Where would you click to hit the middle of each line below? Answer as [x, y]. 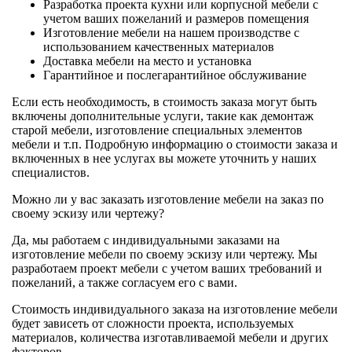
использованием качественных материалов [159, 47]
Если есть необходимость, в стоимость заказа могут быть [164, 102]
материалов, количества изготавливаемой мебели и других [170, 338]
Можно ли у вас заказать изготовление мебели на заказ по [168, 200]
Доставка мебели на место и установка [147, 61]
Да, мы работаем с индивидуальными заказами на [146, 240]
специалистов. [51, 173]
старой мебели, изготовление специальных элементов [157, 130]
